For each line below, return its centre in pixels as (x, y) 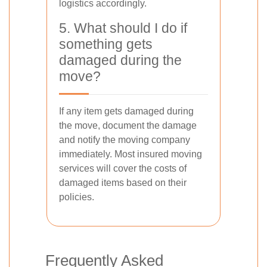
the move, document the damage (128, 126)
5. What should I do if (123, 28)
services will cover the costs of (123, 169)
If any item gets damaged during (126, 111)
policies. (77, 197)
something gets (106, 44)
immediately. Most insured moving (131, 154)
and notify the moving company (125, 140)
